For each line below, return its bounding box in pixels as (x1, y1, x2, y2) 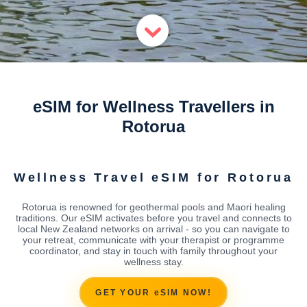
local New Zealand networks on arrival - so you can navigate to (17, 223, 290, 234)
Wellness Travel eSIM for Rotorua (13, 170, 294, 184)
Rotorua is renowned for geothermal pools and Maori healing (21, 201, 286, 212)
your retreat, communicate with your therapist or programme (23, 234, 284, 245)
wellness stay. (123, 256, 184, 267)
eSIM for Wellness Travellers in (32, 97, 275, 116)
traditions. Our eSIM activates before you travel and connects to (15, 212, 292, 223)
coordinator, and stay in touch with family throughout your (29, 245, 278, 256)
